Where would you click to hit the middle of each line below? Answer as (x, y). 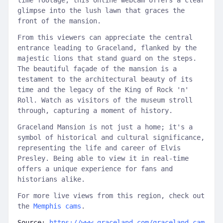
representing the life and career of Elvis (99, 148)
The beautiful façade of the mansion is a (97, 69)
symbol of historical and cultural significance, (111, 137)
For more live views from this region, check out (111, 196)
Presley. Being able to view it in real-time (103, 158)
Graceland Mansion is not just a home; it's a (105, 127)
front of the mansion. (59, 21)
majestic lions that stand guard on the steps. (107, 58)
